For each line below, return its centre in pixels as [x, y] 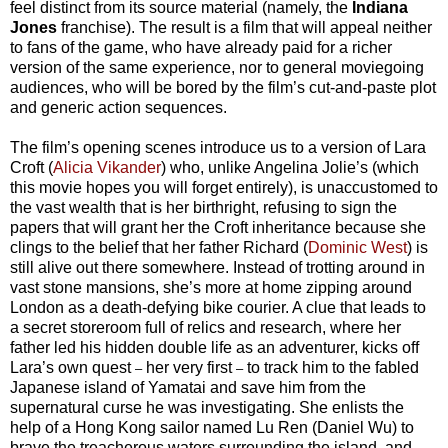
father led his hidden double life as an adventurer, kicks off [214, 347]
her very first [189, 367]
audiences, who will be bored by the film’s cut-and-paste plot [223, 87]
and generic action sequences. [118, 107]
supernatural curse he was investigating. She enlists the [207, 407]
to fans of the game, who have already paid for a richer [201, 47]
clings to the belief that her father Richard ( [159, 247]
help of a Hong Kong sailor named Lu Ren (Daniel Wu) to [212, 427]
